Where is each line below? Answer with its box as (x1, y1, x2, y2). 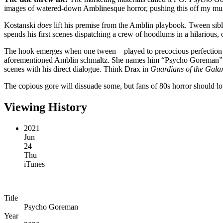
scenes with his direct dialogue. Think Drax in (4, 64, 150, 73)
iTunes (24, 159, 45, 168)
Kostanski (4, 20, 37, 29)
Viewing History (4, 100, 87, 113)
